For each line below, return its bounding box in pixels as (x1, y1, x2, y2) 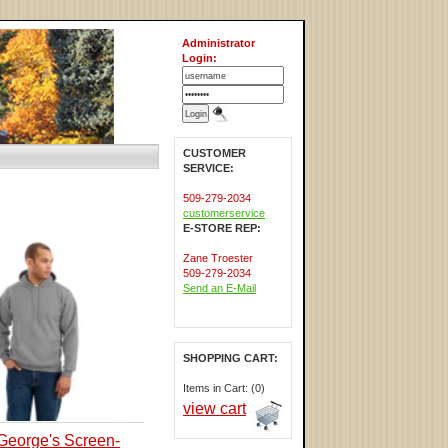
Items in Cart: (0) (183, 382, 265, 394)
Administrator (182, 37, 255, 49)
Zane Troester (183, 252, 253, 264)
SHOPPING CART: (183, 352, 278, 364)
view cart (183, 400, 246, 417)
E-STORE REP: (183, 222, 261, 234)
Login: (182, 52, 217, 64)
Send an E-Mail (183, 282, 256, 294)
